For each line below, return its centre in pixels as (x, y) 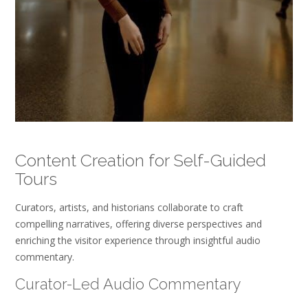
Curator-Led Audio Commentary (128, 284)
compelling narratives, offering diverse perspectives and (139, 223)
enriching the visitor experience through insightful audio (138, 240)
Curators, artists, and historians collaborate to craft (129, 207)
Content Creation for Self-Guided (141, 161)
